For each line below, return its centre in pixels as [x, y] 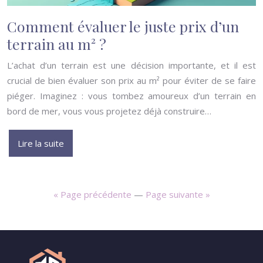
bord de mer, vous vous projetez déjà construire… [109, 111]
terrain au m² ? [57, 44]
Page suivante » [178, 195]
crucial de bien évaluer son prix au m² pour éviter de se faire [131, 81]
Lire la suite [41, 144]
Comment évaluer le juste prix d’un [123, 26]
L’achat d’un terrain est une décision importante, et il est [131, 65]
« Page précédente [92, 195]
